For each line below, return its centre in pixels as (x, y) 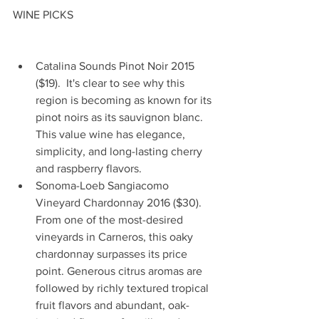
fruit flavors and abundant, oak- (113, 305)
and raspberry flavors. (93, 169)
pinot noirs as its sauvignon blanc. (121, 117)
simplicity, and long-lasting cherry (120, 152)
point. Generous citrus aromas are (120, 271)
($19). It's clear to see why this (111, 83)
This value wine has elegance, (112, 135)
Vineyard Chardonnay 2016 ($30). (120, 203)
